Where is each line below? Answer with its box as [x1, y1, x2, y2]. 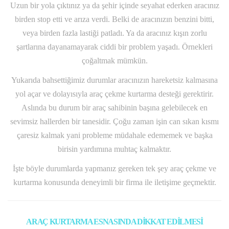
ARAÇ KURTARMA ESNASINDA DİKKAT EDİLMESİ [26, 217, 203, 226]
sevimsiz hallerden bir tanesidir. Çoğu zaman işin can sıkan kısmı [10, 117, 219, 126]
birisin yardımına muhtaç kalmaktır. [58, 145, 171, 154]
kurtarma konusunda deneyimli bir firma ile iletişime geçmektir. [13, 178, 216, 187]
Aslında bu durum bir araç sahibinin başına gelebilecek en [21, 103, 208, 112]
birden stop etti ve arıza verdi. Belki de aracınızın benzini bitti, [15, 15, 214, 24]
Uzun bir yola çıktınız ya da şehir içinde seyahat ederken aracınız [10, 1, 219, 10]
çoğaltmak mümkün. [81, 56, 148, 65]
